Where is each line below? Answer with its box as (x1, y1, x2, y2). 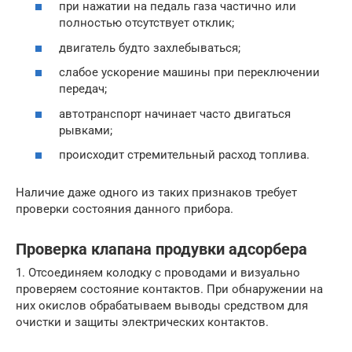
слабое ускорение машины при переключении (59, 65, 320, 80)
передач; (59, 82, 107, 97)
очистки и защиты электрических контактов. (16, 315, 269, 330)
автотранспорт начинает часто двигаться (59, 106, 291, 121)
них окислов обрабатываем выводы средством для (16, 299, 308, 313)
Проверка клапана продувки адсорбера (16, 240, 307, 258)
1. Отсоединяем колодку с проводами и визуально (16, 266, 300, 280)
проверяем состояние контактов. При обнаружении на (16, 282, 323, 297)
